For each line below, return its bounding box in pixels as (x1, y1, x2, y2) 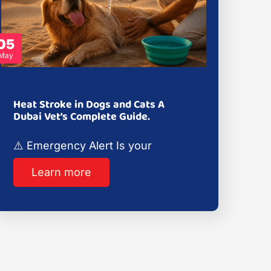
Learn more (31, 165, 91, 178)
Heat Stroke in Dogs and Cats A (13, 96, 165, 113)
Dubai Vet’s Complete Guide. (13, 108, 150, 125)
